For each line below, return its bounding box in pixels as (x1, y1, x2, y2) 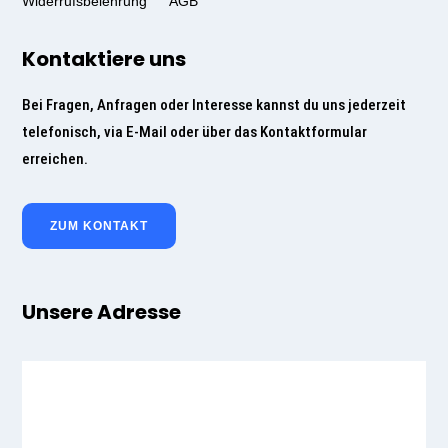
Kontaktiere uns (22, 45, 187, 74)
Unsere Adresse (22, 298, 182, 327)
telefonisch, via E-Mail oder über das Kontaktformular (22, 123, 368, 142)
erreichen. (22, 150, 89, 169)
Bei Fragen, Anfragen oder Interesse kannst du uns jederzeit (22, 96, 407, 115)
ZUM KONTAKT (50, 219, 149, 234)
